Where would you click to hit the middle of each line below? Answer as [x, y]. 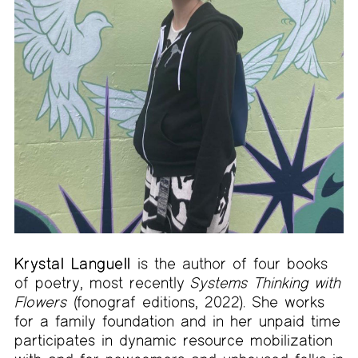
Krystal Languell [72, 263]
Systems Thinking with [265, 282]
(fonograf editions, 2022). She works [196, 301]
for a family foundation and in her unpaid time [177, 320]
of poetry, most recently [102, 282]
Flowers [40, 301]
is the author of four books [229, 263]
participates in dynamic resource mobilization [173, 340]
